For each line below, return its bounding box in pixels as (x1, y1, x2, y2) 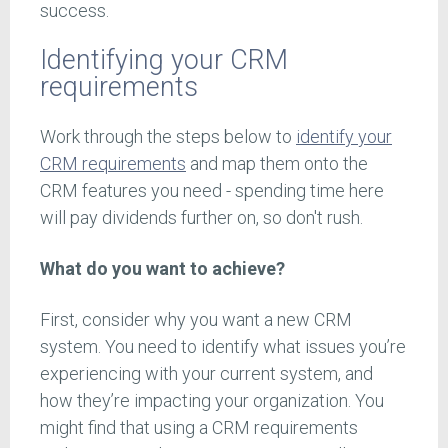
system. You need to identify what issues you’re (40, 336, 406, 358)
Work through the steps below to (40, 126, 296, 148)
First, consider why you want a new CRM (40, 309, 352, 331)
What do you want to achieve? (40, 258, 285, 280)
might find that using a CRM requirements (40, 417, 358, 439)
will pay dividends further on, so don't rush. (40, 207, 363, 229)
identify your (296, 126, 392, 148)
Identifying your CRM (40, 43, 288, 76)
